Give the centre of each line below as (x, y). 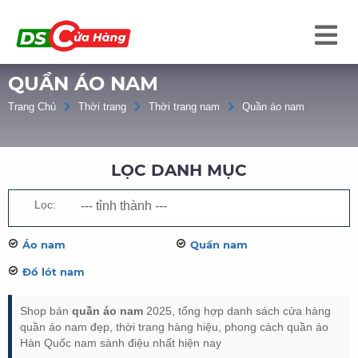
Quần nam (219, 245)
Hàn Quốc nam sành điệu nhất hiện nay (121, 343)
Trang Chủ (32, 107)
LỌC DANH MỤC (179, 170)
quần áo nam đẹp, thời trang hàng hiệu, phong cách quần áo (174, 327)
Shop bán (46, 311)
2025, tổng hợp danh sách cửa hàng (237, 311)
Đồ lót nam (54, 272)
